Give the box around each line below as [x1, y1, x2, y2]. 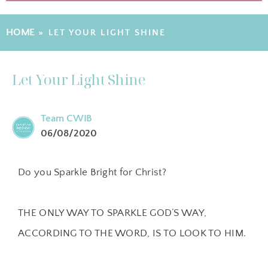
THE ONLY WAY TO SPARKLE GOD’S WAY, [18, 208, 207, 218]
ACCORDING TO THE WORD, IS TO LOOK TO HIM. [18, 228, 246, 239]
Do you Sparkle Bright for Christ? [18, 167, 166, 178]
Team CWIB [41, 113, 93, 124]
